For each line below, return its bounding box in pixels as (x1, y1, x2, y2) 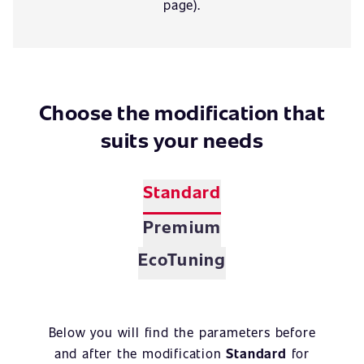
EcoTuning (138, 247, 226, 271)
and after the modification (54, 344, 227, 362)
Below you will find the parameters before (48, 323, 316, 340)
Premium (143, 214, 221, 238)
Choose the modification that (38, 97, 326, 126)
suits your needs (100, 125, 264, 154)
